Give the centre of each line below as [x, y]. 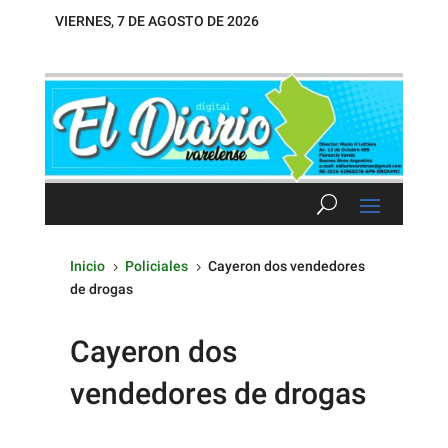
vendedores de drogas [218, 393]
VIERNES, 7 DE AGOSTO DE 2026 [156, 21]
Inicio [87, 265]
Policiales [156, 265]
